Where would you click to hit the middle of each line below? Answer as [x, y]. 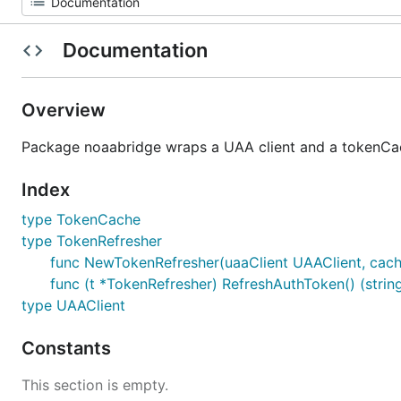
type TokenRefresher [92, 241]
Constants [68, 348]
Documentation [135, 50]
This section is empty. [95, 385]
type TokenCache [81, 219]
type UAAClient [73, 305]
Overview [66, 110]
